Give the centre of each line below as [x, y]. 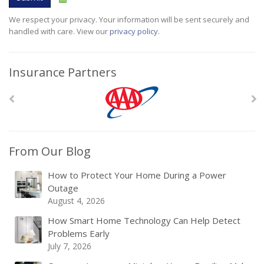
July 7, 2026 [70, 246]
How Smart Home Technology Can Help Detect [144, 220]
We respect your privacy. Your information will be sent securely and [129, 19]
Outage [63, 188]
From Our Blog [50, 151]
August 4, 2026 [76, 201]
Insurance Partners [63, 72]
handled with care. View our [59, 31]
